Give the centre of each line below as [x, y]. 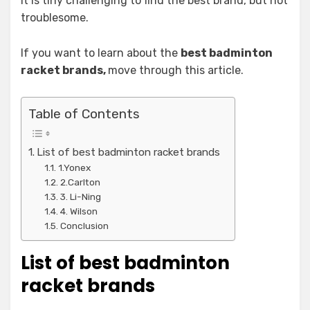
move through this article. [176, 70]
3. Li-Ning [80, 197]
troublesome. [55, 18]
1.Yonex [75, 168]
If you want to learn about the [101, 53]
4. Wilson [79, 211]
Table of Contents [84, 114]
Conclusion [84, 226]
